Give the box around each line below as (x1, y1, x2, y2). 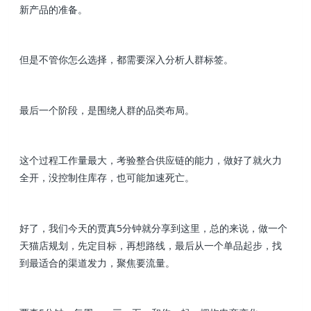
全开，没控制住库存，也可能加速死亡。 (19, 171, 195, 185)
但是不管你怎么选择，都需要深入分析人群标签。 (19, 53, 234, 67)
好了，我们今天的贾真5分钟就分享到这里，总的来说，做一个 (19, 221, 288, 235)
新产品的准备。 (19, 3, 88, 17)
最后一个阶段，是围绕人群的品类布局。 (19, 103, 195, 117)
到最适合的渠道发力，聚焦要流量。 (19, 255, 176, 269)
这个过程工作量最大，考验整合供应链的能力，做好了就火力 (19, 153, 283, 167)
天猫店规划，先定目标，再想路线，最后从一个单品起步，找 (19, 238, 283, 252)
